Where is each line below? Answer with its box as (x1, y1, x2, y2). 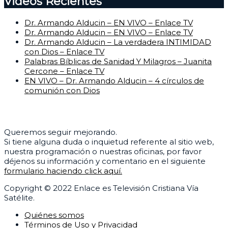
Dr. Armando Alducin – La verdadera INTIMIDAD (24, 37, 211, 47)
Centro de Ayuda (4, 104, 99, 118)
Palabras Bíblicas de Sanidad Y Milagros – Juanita (24, 56, 212, 66)
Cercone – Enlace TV (24, 66, 104, 76)
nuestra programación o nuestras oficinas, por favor (4, 147, 202, 157)
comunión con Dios (24, 85, 100, 95)
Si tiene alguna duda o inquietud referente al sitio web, (4, 137, 214, 147)
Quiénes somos (24, 210, 84, 220)
